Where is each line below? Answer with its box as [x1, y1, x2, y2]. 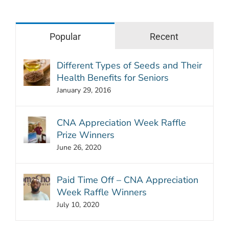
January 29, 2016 [57, 85, 111, 95]
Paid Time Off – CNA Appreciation [57, 173, 198, 186]
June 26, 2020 [57, 142, 101, 152]
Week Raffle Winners [57, 186, 147, 198]
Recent [149, 31, 178, 42]
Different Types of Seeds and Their [57, 59, 202, 72]
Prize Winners [57, 128, 114, 141]
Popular [49, 31, 81, 42]
